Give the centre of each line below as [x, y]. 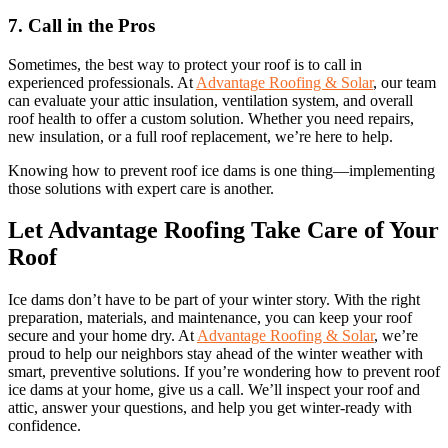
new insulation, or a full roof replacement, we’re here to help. [200, 136]
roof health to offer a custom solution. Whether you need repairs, [211, 118]
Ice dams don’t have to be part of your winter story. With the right [214, 300]
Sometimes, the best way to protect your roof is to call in [185, 64]
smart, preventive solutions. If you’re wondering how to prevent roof [224, 372]
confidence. [44, 426]
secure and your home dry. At [102, 336]
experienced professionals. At [102, 82]
